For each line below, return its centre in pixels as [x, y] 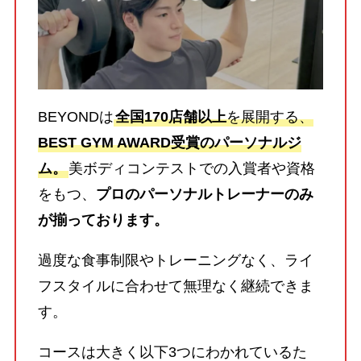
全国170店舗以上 [170, 116]
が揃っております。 [103, 220]
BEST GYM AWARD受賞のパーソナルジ [169, 142]
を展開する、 [270, 116]
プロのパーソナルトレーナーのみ [204, 194]
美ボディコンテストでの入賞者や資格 [191, 168]
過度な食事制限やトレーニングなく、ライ [175, 260]
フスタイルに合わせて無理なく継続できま [175, 286]
